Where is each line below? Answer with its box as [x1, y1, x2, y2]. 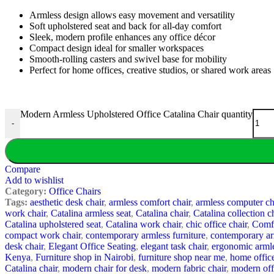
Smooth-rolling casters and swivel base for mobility [29, 53, 227, 64]
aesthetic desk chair [30, 196, 104, 207]
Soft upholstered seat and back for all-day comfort [29, 20, 221, 31]
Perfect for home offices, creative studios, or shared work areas [29, 64, 271, 75]
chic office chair [186, 218, 247, 229]
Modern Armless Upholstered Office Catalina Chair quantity [20, 108, 253, 119]
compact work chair [5, 229, 81, 240]
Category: [5, 185, 46, 196]
